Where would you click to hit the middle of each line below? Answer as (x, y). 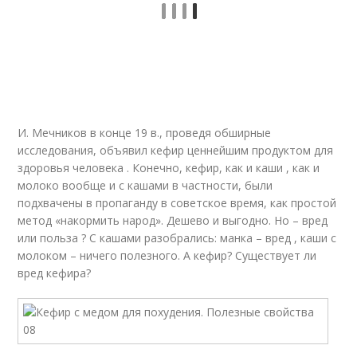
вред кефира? (55, 273)
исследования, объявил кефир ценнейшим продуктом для (176, 150)
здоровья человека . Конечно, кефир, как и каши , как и (169, 168)
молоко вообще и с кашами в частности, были (145, 185)
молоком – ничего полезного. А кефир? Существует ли (167, 255)
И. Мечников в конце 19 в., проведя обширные (145, 133)
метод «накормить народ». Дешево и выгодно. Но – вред (173, 220)
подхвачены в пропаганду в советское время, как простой (177, 203)
